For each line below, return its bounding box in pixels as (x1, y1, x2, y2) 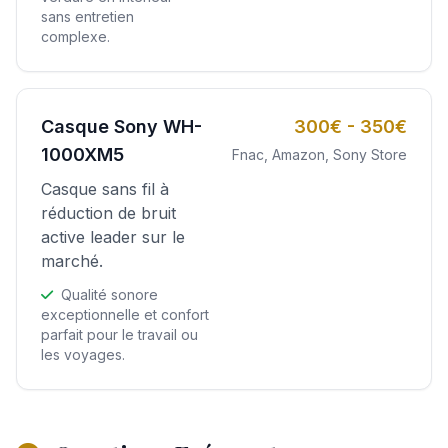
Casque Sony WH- (41, 115, 202, 137)
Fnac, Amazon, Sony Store (232, 145, 407, 163)
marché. (41, 250, 103, 271)
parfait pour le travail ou (41, 325, 198, 343)
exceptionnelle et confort (41, 305, 209, 323)
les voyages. (41, 345, 125, 363)
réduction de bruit (41, 202, 176, 223)
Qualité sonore (57, 285, 158, 303)
